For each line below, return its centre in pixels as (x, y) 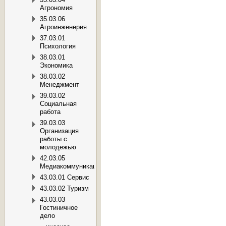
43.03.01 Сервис (65, 178)
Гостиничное (59, 208)
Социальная (58, 104)
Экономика (56, 66)
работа (50, 112)
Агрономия (56, 8)
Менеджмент (60, 85)
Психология (58, 46)
